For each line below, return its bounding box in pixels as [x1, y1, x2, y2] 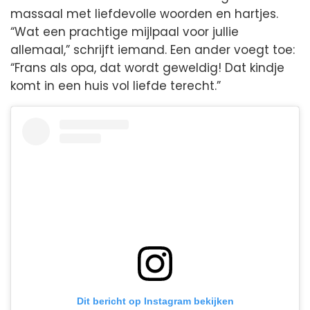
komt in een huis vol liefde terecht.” [10, 77, 221, 95]
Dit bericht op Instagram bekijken [76, 295, 234, 307]
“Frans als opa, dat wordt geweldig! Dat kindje [10, 60, 284, 77]
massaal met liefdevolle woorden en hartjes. [10, 6, 278, 23]
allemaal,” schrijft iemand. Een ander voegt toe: [10, 42, 295, 59]
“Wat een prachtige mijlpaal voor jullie [10, 24, 239, 41]
